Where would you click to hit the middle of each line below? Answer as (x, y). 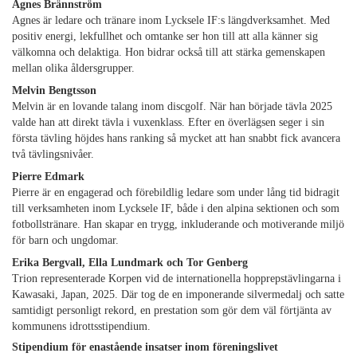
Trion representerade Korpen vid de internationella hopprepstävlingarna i (177, 279)
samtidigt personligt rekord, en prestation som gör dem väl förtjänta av (172, 311)
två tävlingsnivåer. (53, 155)
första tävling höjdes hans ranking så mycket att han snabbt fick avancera (176, 139)
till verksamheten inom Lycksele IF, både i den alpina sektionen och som (176, 209)
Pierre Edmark (48, 177)
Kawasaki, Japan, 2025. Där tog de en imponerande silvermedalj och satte (178, 295)
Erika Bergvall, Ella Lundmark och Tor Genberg (130, 263)
